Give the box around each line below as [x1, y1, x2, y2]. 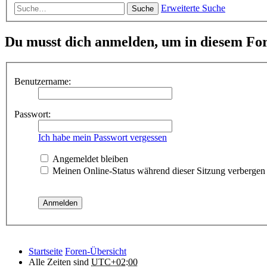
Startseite [29, 246, 63, 256]
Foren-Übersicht [65, 246, 126, 256]
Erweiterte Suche [161, 3, 225, 14]
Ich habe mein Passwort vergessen [38, 132, 167, 142]
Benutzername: [14, 76, 71, 86]
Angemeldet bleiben [50, 153, 128, 164]
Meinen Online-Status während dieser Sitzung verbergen [50, 165, 265, 176]
